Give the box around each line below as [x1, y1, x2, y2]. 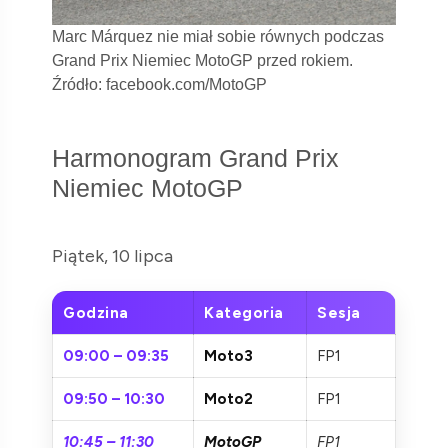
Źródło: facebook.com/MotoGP [52, 76, 267, 94]
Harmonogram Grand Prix [52, 144, 339, 173]
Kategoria [204, 304, 284, 323]
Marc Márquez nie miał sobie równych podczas [52, 28, 384, 46]
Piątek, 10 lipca [52, 245, 173, 268]
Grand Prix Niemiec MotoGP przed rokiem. [52, 52, 353, 70]
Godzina [63, 304, 129, 323]
